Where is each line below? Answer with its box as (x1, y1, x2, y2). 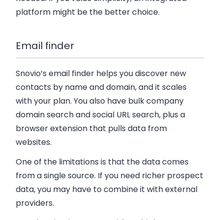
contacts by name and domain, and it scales (16, 81, 187, 93)
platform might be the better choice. (16, 6, 160, 18)
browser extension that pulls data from (16, 122, 167, 134)
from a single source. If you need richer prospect (16, 169, 203, 181)
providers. (16, 197, 54, 209)
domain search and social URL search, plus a (16, 109, 185, 120)
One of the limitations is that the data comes (16, 156, 189, 167)
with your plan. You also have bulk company (16, 95, 184, 107)
